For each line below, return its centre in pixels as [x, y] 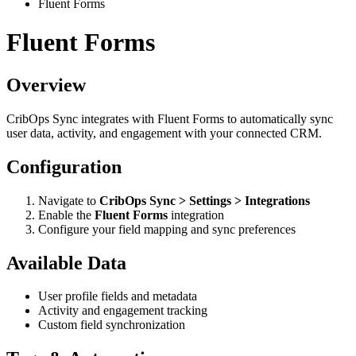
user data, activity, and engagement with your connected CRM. [164, 133]
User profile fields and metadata [118, 296]
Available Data [66, 263]
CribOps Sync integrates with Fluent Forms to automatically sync [170, 118]
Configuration [64, 166]
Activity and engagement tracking [123, 311]
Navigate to [69, 200]
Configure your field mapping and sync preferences [167, 229]
